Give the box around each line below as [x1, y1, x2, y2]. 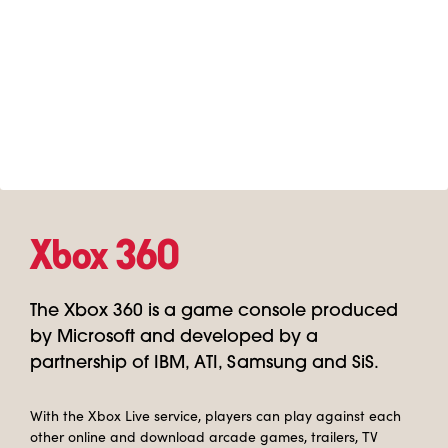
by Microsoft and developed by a [30, 328, 318, 346]
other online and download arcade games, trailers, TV [30, 426, 378, 446]
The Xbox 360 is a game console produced [30, 302, 398, 320]
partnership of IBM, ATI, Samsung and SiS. [30, 354, 379, 372]
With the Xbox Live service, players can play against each [30, 405, 401, 425]
